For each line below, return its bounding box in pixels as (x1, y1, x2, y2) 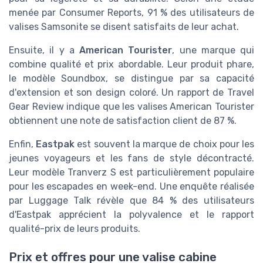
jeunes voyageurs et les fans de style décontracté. (9, 152, 254, 164)
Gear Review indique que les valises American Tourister (9, 100, 254, 112)
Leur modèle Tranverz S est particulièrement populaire (9, 166, 254, 178)
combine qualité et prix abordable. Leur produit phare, (9, 58, 254, 70)
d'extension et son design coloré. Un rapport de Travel (9, 86, 254, 98)
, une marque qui (172, 44, 254, 56)
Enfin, (9, 138, 36, 150)
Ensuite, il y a (9, 44, 79, 56)
